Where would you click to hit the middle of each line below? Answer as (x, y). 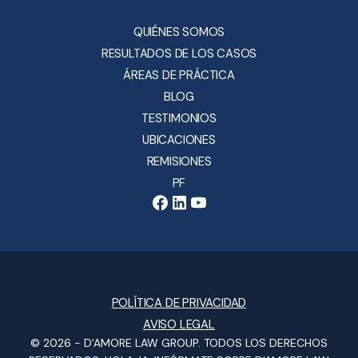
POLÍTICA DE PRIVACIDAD (179, 302)
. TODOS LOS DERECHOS (263, 342)
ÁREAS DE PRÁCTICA (179, 76)
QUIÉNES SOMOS (179, 32)
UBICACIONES (179, 140)
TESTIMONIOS (179, 119)
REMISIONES (179, 162)
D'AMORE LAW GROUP (141, 342)
